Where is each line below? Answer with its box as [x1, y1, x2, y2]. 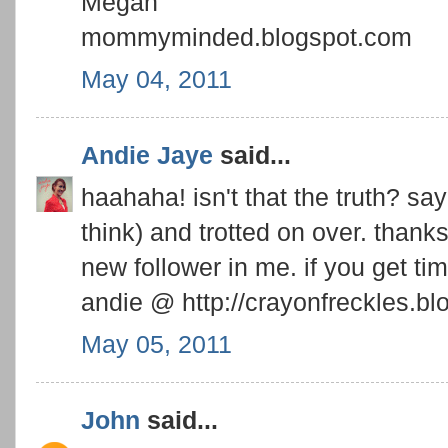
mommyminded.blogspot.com [81, 23, 412, 51]
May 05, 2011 [81, 329, 232, 358]
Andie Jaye [81, 141, 213, 170]
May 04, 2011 [81, 64, 232, 93]
